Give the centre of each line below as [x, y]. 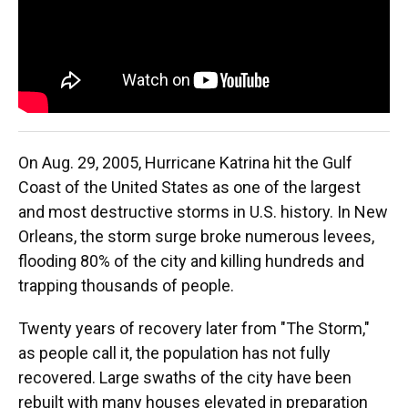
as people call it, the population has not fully [174, 352]
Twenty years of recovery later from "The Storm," [194, 328]
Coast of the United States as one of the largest [189, 187]
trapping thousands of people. [126, 285]
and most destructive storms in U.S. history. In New [203, 211]
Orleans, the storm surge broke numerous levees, [196, 236]
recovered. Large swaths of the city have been [185, 377]
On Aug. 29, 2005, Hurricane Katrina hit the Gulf [185, 162]
